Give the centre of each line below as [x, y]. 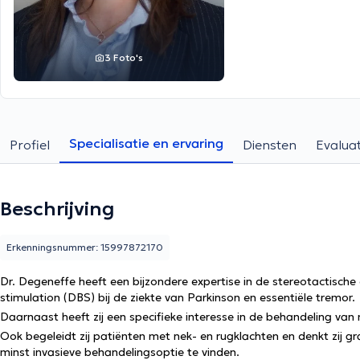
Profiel [30, 145]
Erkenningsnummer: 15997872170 [85, 247]
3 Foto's [124, 57]
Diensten [270, 145]
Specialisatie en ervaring [146, 143]
